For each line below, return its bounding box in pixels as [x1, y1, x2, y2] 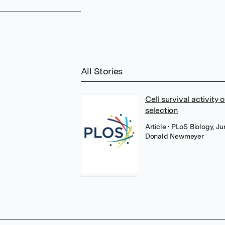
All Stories [80, 66, 123, 76]
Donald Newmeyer [145, 132, 204, 140]
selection [145, 105, 178, 115]
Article [145, 123, 168, 131]
